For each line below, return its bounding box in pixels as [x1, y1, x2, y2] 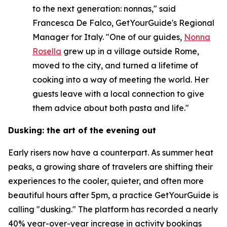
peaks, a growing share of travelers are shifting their [8, 162, 213, 172]
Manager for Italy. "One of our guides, [32, 32, 184, 42]
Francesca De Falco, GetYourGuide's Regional [32, 18, 214, 28]
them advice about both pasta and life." [32, 103, 189, 113]
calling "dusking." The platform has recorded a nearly [8, 204, 218, 214]
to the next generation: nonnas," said [32, 4, 176, 14]
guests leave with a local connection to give [32, 89, 204, 99]
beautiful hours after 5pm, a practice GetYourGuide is [8, 190, 218, 200]
